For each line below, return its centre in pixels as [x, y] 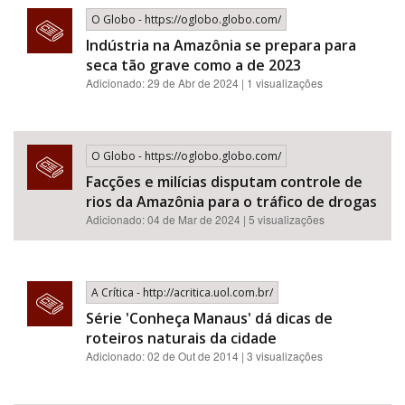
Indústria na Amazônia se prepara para [221, 45]
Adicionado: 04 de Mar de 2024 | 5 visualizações [205, 219]
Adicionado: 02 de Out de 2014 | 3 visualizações [204, 356]
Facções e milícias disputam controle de [224, 182]
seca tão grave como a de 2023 [193, 65]
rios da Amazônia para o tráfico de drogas [231, 202]
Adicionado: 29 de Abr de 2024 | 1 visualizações [204, 83]
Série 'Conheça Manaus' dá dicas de [209, 318]
